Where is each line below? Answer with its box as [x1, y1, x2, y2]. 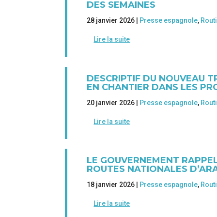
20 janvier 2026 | [87, 98, 140, 107]
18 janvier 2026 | [87, 181, 140, 188]
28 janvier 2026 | [87, 16, 140, 25]
